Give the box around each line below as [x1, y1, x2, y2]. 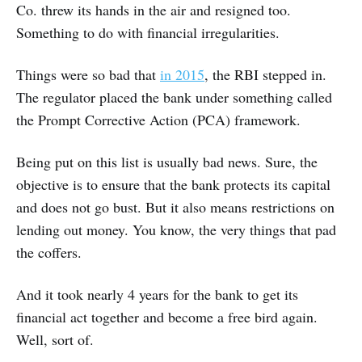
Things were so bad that [16, 65, 160, 85]
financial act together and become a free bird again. [16, 307, 318, 327]
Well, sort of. [16, 330, 94, 350]
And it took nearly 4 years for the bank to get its [16, 284, 298, 305]
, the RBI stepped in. [204, 65, 326, 85]
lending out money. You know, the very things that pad [16, 220, 336, 240]
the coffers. [16, 242, 82, 263]
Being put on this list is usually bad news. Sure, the [16, 152, 318, 172]
